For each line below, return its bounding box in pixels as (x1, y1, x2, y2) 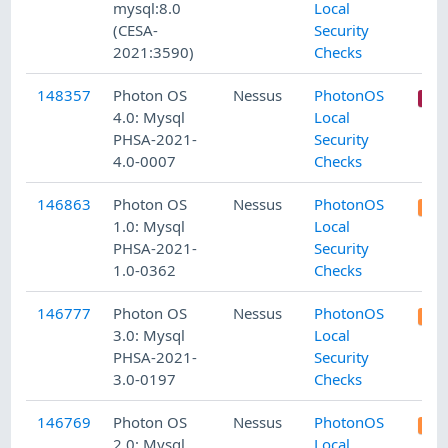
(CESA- (113, 20, 159, 41)
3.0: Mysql (113, 325, 186, 346)
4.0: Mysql (113, 107, 186, 128)
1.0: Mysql (113, 216, 186, 237)
